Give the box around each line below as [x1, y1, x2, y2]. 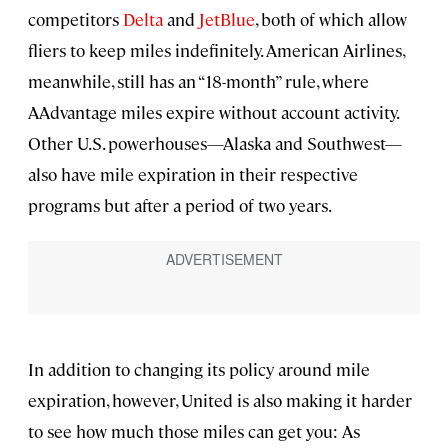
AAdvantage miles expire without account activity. [28, 101, 398, 124]
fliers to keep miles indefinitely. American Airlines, [28, 39, 404, 62]
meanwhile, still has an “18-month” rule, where [28, 70, 369, 93]
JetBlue [199, 8, 255, 31]
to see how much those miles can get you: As [28, 420, 360, 443]
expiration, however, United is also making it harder [28, 389, 412, 412]
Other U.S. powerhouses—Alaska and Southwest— [28, 132, 402, 155]
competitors [28, 8, 123, 31]
